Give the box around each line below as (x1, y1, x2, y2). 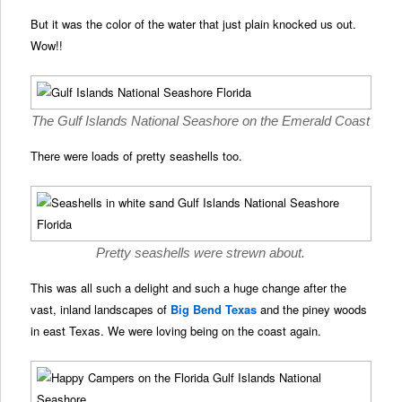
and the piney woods (257, 301, 368, 319)
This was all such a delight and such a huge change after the (31, 279, 347, 297)
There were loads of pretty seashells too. (31, 147, 243, 165)
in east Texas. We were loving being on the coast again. (31, 322, 322, 340)
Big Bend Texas (170, 301, 258, 319)
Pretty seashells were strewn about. (96, 245, 306, 261)
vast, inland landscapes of (31, 301, 171, 319)
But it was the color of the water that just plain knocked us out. (31, 15, 357, 33)
